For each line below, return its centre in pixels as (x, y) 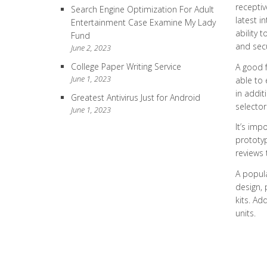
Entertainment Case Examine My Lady (143, 22)
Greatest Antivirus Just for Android (136, 97)
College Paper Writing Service (126, 66)
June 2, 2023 (91, 48)
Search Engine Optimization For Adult (142, 9)
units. (245, 213)
